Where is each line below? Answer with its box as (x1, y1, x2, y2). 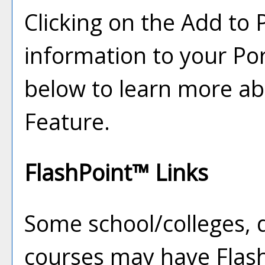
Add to (181, 7, 256, 37)
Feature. (24, 106, 110, 137)
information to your (24, 40, 232, 70)
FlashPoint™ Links (24, 157, 208, 188)
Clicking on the (24, 7, 181, 37)
